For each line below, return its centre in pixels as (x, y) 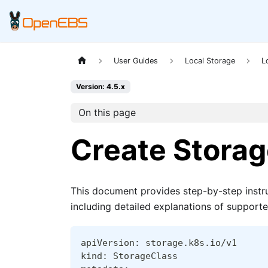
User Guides (136, 61)
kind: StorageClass (129, 256)
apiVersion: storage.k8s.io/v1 (159, 243)
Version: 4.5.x (100, 87)
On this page (107, 113)
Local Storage (210, 61)
